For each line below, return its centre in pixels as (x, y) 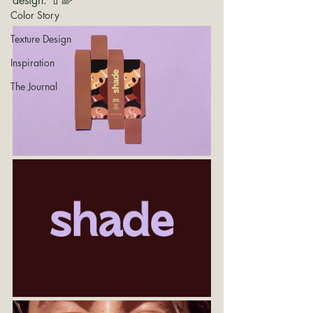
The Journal (34, 86)
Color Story (35, 15)
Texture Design (41, 39)
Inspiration (32, 63)
